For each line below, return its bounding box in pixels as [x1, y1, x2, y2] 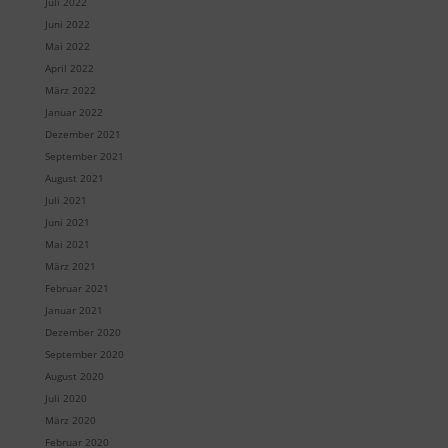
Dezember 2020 [44, 325, 121, 340]
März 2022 [44, 83, 96, 98]
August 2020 [44, 369, 104, 384]
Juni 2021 [44, 215, 90, 230]
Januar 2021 [44, 303, 103, 318]
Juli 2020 [44, 391, 87, 406]
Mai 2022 [44, 39, 90, 54]
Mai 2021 [44, 237, 90, 252]
